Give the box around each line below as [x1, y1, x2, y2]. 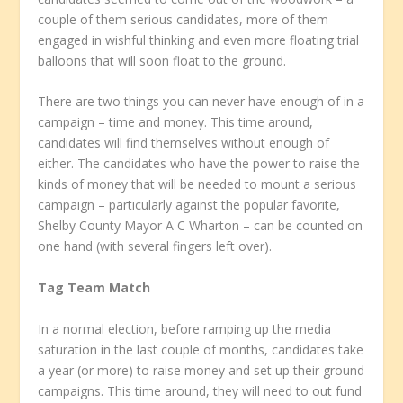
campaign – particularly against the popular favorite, [38, 196, 341, 214]
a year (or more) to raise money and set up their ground [38, 361, 365, 379]
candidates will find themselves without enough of [38, 134, 330, 152]
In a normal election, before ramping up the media [38, 319, 332, 337]
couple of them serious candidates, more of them [38, 10, 329, 28]
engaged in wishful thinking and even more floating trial [38, 31, 360, 49]
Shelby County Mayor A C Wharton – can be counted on [38, 217, 363, 235]
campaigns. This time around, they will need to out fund [38, 381, 363, 399]
